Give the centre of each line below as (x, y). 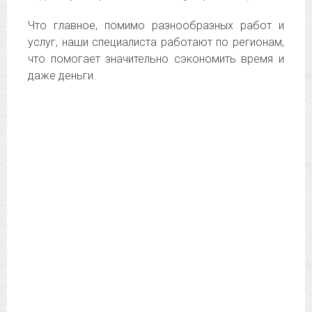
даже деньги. (62, 76)
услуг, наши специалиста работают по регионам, (156, 42)
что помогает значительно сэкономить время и (156, 59)
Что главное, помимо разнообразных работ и (156, 25)
